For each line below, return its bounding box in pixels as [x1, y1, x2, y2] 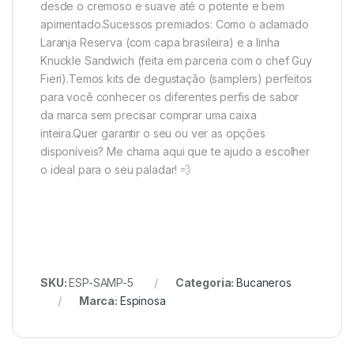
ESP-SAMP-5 [69, 275, 134, 289]
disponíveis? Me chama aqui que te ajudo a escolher [40, 144, 310, 158]
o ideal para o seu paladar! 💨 [40, 162, 191, 176]
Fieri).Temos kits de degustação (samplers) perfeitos [40, 71, 312, 85]
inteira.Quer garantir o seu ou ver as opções [40, 126, 265, 140]
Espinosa [119, 293, 166, 307]
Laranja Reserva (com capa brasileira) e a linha [40, 35, 280, 49]
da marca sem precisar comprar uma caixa [40, 107, 257, 122]
